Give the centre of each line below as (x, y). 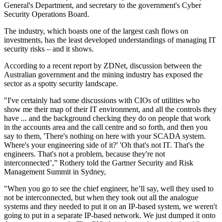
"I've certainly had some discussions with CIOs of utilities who (102, 100)
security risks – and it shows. (49, 49)
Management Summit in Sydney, (55, 171)
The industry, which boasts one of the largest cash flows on (96, 31)
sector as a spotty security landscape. (61, 83)
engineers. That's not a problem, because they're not (84, 154)
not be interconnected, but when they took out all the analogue (101, 197)
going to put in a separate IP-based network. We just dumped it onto (110, 215)
